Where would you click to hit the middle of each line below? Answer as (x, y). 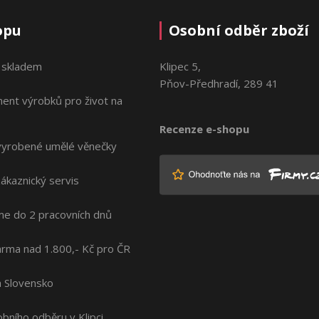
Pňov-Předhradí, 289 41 (219, 83)
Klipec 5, (180, 66)
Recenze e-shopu (206, 129)
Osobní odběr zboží (239, 30)
